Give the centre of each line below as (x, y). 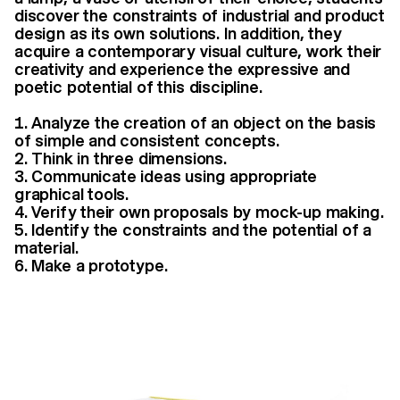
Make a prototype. (100, 265)
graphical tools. (72, 194)
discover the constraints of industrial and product (200, 15)
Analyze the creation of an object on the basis (204, 122)
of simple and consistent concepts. (147, 140)
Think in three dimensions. (129, 158)
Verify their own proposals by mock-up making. (208, 212)
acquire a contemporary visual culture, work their (198, 51)
